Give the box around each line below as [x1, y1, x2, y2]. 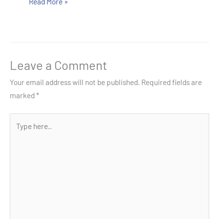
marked [10, 90, 36, 100]
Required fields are [141, 77, 202, 87]
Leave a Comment [10, 57, 107, 73]
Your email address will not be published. [10, 77, 140, 87]
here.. [9, 128, 28, 137]
